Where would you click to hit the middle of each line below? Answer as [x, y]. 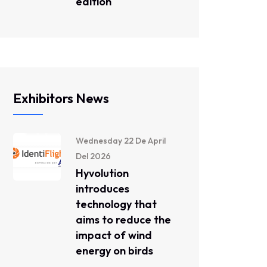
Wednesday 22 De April [121, 141]
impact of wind [114, 235]
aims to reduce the [123, 220]
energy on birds [114, 251]
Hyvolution [102, 173]
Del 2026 [93, 156]
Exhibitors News [61, 98]
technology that [116, 204]
